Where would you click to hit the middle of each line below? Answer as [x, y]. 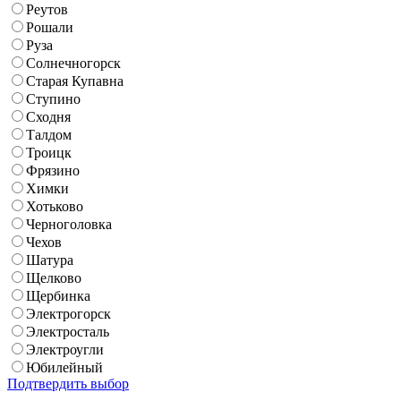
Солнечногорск [73, 64]
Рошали [50, 28]
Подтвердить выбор [68, 384]
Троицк [49, 153]
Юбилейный [64, 368]
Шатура [50, 260]
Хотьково [55, 207]
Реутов [47, 10]
